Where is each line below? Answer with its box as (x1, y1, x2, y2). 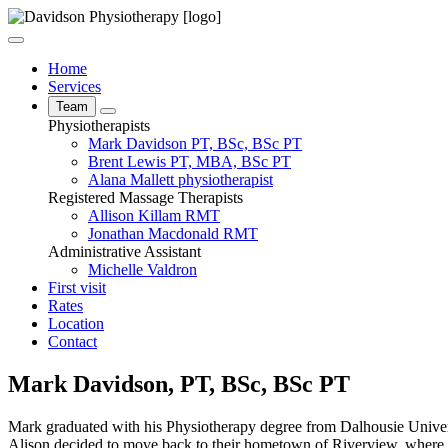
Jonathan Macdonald (88, 225, 219, 242)
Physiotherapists (48, 117, 150, 134)
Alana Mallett (88, 171, 174, 188)
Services (48, 78, 101, 95)
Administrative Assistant (48, 243, 201, 260)
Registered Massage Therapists (48, 189, 243, 206)
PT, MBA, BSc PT (170, 153, 291, 170)
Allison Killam (88, 207, 181, 224)
